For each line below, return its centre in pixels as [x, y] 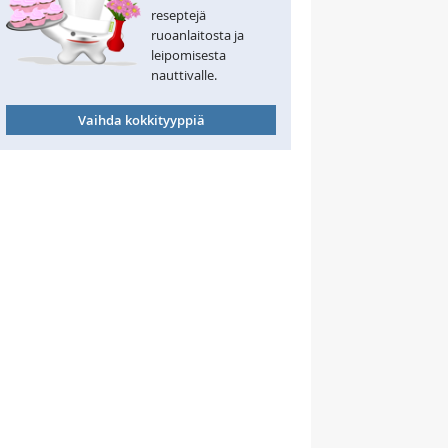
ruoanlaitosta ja [197, 35]
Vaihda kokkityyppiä [141, 120]
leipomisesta [188, 55]
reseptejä [178, 15]
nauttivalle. [184, 75]
